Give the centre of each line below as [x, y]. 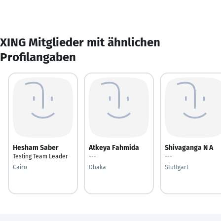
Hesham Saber [36, 147]
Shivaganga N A [189, 147]
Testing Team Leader [40, 156]
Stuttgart [177, 167]
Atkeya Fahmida [114, 147]
